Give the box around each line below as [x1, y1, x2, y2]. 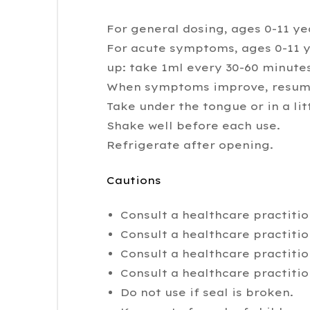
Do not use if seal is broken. [120, 286, 293, 300]
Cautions [107, 173, 161, 187]
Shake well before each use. [107, 119, 280, 133]
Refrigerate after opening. [107, 138, 273, 152]
